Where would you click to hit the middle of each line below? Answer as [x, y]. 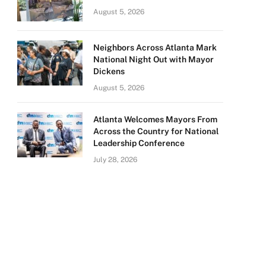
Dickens [109, 71]
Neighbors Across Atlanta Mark [155, 47]
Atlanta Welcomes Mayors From [155, 119]
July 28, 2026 [115, 160]
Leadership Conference [139, 143]
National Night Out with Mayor [153, 59]
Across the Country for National [156, 131]
